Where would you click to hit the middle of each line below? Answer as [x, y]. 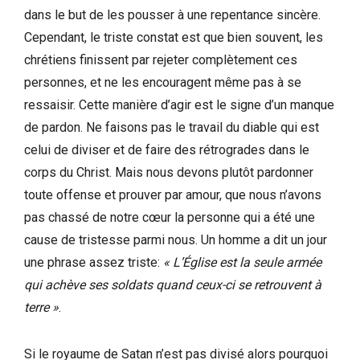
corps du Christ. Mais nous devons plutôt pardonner [169, 172]
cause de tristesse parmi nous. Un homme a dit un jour [176, 239]
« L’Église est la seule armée [242, 262]
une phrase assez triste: [94, 262]
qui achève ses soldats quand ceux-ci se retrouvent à [173, 284]
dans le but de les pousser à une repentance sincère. [172, 14]
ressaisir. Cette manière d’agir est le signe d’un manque [179, 104]
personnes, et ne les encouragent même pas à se [163, 82]
